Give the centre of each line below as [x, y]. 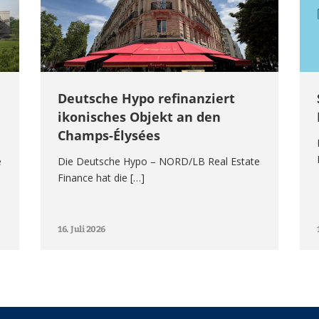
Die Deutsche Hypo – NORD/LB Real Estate [159, 161]
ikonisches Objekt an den [140, 116]
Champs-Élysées [109, 135]
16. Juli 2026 [82, 228]
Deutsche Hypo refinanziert [147, 98]
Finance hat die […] [101, 177]
